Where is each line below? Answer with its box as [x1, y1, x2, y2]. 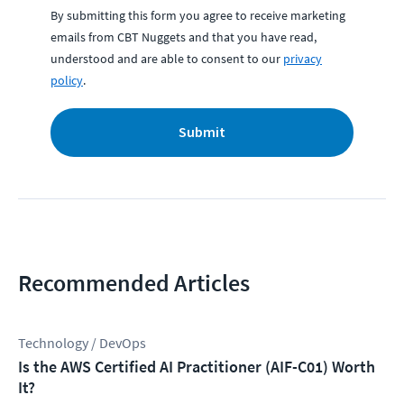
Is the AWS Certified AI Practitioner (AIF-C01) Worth [18, 356, 375, 378]
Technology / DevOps [18, 334, 146, 353]
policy [50, 72, 83, 89]
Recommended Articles [18, 268, 250, 298]
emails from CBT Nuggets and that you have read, [50, 29, 317, 46]
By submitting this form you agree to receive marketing [50, 7, 345, 24]
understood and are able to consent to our [50, 50, 280, 68]
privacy [283, 50, 322, 68]
